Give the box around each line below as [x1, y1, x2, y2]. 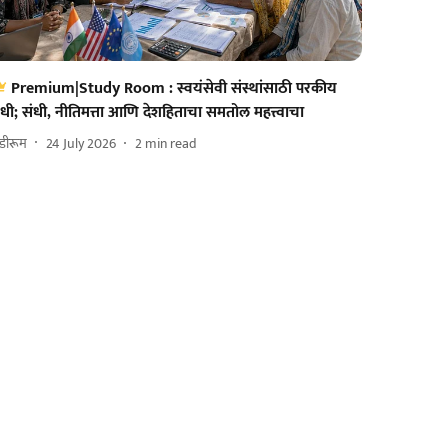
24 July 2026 [46, 131, 117, 155]
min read [145, 131, 198, 155]
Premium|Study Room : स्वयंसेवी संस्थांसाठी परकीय [11, 75, 338, 103]
